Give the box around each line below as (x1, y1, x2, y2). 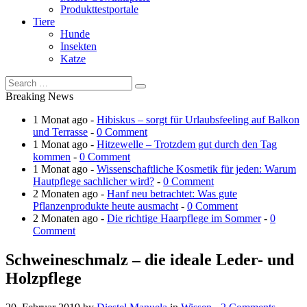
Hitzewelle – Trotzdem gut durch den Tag (97, 138, 277, 150)
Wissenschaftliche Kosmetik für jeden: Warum (97, 162, 296, 175)
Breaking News (5, 90, 73, 102)
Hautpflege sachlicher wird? (33, 175, 154, 187)
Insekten (60, 40, 97, 52)
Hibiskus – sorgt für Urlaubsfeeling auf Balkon (97, 113, 299, 125)
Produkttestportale (60, 3, 138, 15)
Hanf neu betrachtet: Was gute (107, 187, 237, 199)
